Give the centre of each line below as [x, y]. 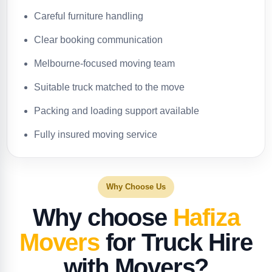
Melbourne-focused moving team [104, 63]
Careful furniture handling [89, 16]
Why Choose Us [136, 187]
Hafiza [206, 217]
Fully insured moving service [96, 134]
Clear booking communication [98, 40]
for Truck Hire [176, 242]
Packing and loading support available [117, 111]
